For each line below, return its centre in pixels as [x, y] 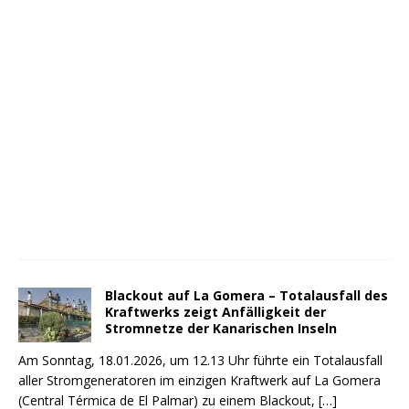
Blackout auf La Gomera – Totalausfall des [246, 295]
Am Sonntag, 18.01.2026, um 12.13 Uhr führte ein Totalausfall [200, 360]
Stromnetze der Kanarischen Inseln [221, 328]
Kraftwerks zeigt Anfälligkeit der [215, 312]
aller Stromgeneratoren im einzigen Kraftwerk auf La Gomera [199, 380]
